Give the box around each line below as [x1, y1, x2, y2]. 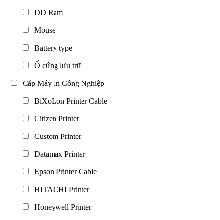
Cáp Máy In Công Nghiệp [19, 79, 104, 87]
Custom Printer [30, 132, 81, 140]
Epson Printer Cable [30, 167, 97, 176]
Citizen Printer [30, 114, 79, 123]
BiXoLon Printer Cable [30, 96, 107, 105]
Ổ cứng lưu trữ [30, 61, 81, 70]
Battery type [30, 43, 72, 52]
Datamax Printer [30, 149, 85, 158]
